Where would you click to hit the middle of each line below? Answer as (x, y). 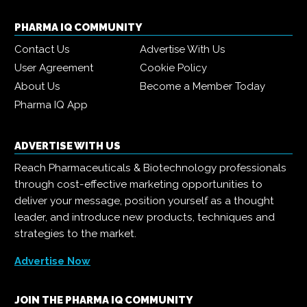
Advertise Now (52, 261)
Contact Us (42, 50)
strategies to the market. (75, 234)
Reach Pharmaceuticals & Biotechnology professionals (150, 168)
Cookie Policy (173, 68)
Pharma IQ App (51, 105)
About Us (37, 87)
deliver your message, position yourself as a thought (144, 201)
